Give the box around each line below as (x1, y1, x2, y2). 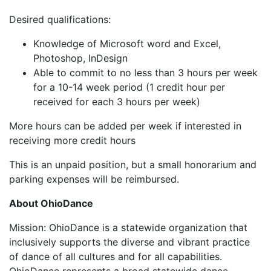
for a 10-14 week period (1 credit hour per (33, 80, 225, 93)
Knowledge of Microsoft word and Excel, (33, 37, 221, 50)
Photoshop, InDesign (33, 51, 128, 64)
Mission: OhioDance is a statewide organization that (9, 221, 247, 233)
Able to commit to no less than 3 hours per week (33, 66, 258, 79)
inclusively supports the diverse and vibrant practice (9, 235, 250, 248)
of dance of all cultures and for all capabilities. (9, 250, 222, 263)
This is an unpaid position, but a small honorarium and (9, 158, 256, 171)
